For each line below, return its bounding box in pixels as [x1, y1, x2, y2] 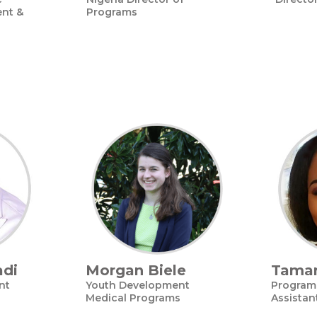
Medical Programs [86, 292, 180, 304]
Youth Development [86, 279, 190, 292]
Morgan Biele [86, 262, 186, 279]
